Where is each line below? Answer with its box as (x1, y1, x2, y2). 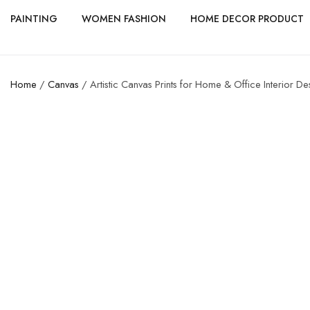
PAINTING (10, 11, 57, 26)
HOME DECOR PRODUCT (190, 11, 304, 26)
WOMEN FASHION (82, 11, 166, 26)
